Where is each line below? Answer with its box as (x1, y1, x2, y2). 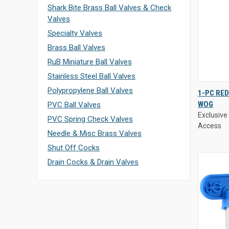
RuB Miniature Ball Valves (48, 57, 132, 66)
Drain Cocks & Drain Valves (48, 157, 139, 167)
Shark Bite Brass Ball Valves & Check (48, 3, 171, 12)
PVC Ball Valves (48, 100, 101, 109)
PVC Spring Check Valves (48, 114, 133, 124)
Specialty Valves (48, 29, 102, 38)
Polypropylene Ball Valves (48, 86, 133, 95)
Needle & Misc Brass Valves (48, 129, 142, 138)
